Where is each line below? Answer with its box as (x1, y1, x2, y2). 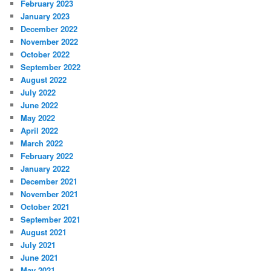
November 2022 (21, 35, 79, 47)
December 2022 (21, 22, 78, 34)
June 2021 (21, 251, 59, 263)
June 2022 (21, 99, 59, 111)
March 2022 (21, 137, 64, 149)
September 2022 (21, 60, 81, 73)
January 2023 (21, 10, 70, 22)
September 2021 (21, 213, 81, 225)
